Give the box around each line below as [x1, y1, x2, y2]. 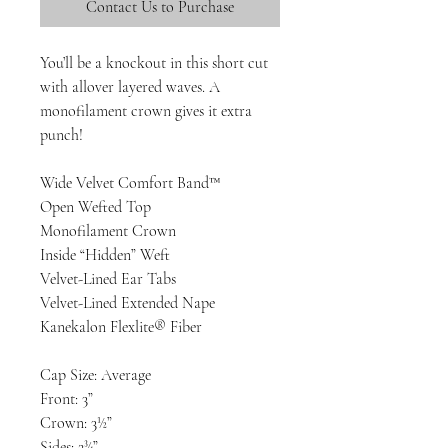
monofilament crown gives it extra [40, 101, 252, 121]
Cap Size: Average [40, 365, 151, 385]
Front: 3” [40, 389, 93, 409]
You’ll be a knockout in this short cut [40, 53, 268, 73]
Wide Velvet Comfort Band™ [40, 173, 221, 193]
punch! [40, 125, 83, 145]
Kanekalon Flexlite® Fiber [40, 317, 202, 337]
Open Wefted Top [40, 197, 151, 217]
